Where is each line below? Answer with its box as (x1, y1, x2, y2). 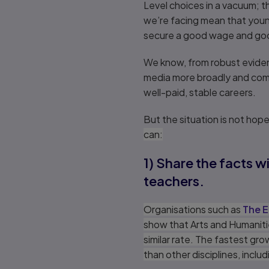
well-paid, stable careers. (144, 86, 256, 98)
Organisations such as (144, 203, 243, 216)
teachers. (144, 172, 204, 189)
